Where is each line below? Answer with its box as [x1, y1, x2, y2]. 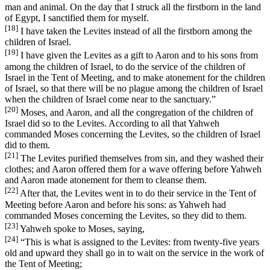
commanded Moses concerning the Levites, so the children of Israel [5, 128, 260, 139]
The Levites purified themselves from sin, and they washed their [18, 153, 263, 164]
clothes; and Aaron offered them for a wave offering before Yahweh [5, 164, 262, 175]
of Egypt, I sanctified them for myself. [5, 12, 149, 23]
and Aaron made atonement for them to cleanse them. [5, 175, 207, 186]
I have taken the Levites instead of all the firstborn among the [18, 26, 252, 37]
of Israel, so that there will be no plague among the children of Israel [5, 83, 263, 93]
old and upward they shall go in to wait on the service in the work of [5, 248, 264, 259]
